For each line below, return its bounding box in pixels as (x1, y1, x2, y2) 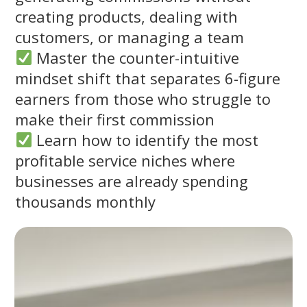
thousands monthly (15, 191, 156, 212)
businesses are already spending (15, 170, 248, 191)
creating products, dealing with (15, 5, 238, 27)
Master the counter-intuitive (32, 47, 240, 68)
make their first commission (15, 108, 214, 130)
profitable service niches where (15, 149, 235, 171)
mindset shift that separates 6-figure (15, 67, 280, 88)
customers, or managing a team (15, 26, 244, 47)
